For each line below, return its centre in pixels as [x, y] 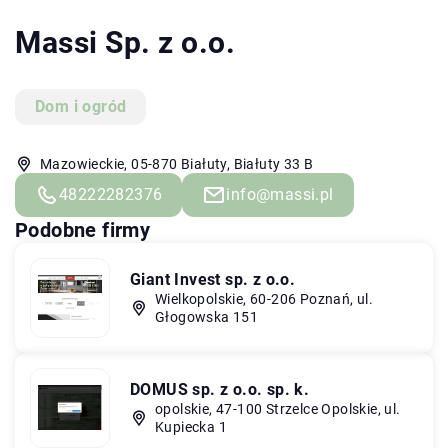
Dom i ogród [81, 106]
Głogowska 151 [207, 316]
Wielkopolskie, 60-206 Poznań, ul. [264, 298]
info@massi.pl [280, 194]
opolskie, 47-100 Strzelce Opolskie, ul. [278, 408]
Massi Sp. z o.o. [125, 42]
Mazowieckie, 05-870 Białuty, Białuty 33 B [177, 163]
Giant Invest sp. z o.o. [213, 279]
